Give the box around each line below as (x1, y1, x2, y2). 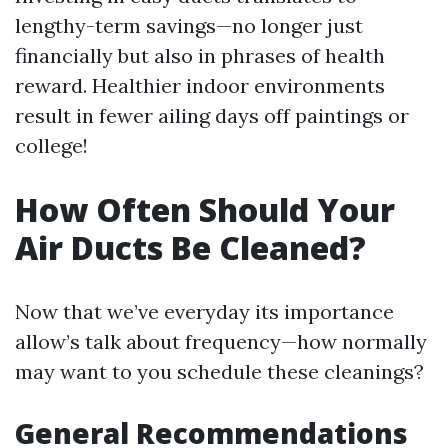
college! (15, 133, 88, 158)
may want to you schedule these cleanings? (15, 359, 424, 384)
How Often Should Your (15, 188, 395, 231)
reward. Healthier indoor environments (15, 73, 385, 98)
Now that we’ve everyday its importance (15, 299, 394, 324)
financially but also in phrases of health (15, 43, 385, 68)
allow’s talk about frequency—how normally (15, 329, 427, 354)
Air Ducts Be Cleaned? (15, 226, 366, 269)
